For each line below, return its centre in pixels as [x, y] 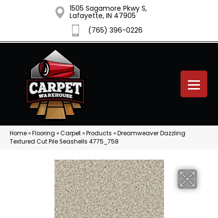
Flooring [44, 133]
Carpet [71, 133]
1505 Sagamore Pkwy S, [108, 8]
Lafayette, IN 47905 [102, 16]
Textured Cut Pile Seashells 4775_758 [64, 142]
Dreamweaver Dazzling [151, 133]
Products [99, 133]
